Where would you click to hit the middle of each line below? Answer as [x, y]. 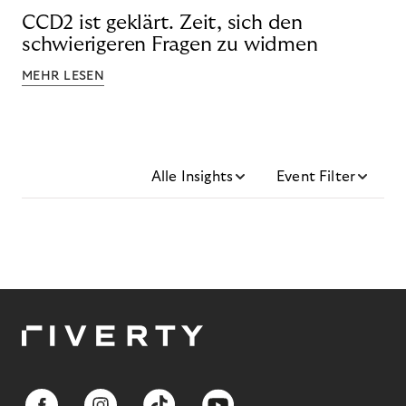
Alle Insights [192, 177]
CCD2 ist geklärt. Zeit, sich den [162, 23]
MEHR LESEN [63, 77]
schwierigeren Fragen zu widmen [170, 45]
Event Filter [316, 177]
